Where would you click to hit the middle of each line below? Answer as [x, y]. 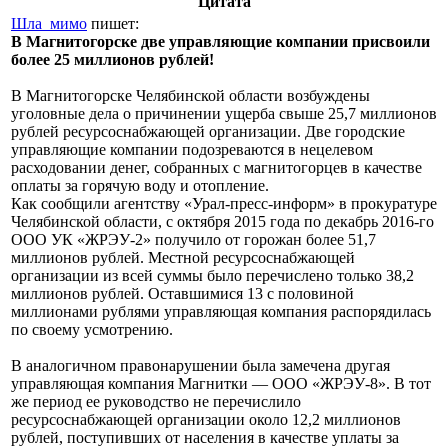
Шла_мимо [49, 23]
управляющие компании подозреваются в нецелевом [192, 149]
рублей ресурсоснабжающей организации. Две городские [208, 131]
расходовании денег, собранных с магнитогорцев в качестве [216, 167]
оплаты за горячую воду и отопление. [140, 185]
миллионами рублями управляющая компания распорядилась [221, 311]
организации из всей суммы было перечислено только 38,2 [212, 275]
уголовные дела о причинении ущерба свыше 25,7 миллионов [224, 113]
